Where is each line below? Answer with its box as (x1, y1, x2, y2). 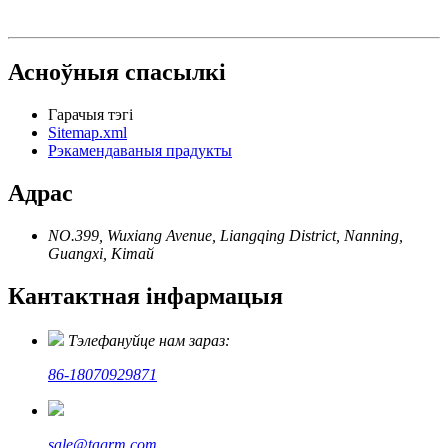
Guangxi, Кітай (48, 244, 154, 262)
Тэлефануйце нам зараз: (68, 331, 230, 349)
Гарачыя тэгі (48, 106, 133, 124)
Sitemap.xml (48, 124, 127, 142)
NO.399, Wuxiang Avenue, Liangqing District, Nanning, (48, 226, 403, 244)
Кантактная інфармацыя (8, 282, 283, 309)
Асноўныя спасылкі (8, 59, 226, 86)
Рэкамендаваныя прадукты (48, 142, 232, 160)
